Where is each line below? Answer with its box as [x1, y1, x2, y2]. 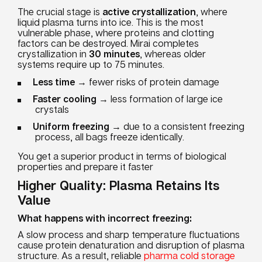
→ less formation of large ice [96, 93, 223, 105]
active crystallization [102, 6, 196, 18]
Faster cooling [33, 93, 96, 105]
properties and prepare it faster [18, 161, 153, 173]
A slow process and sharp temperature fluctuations [18, 229, 240, 240]
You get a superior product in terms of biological [18, 150, 226, 162]
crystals [35, 104, 69, 115]
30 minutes [89, 48, 140, 60]
